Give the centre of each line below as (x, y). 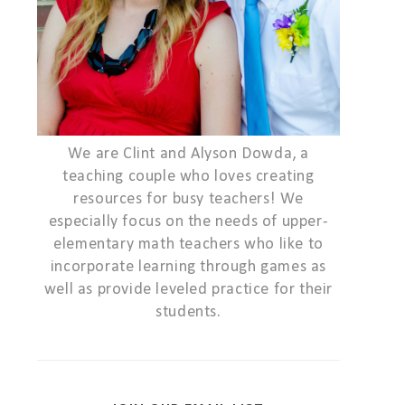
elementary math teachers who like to (188, 245)
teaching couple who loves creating (188, 177)
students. (188, 312)
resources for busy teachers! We (188, 199)
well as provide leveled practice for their (188, 290)
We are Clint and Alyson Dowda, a (188, 154)
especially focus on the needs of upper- (188, 222)
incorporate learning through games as (188, 267)
